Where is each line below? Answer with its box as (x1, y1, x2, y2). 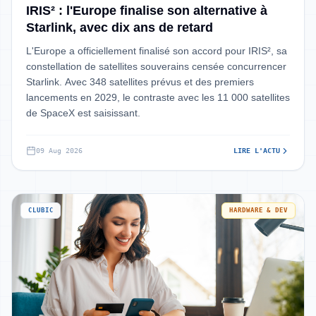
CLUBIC (28, 207, 54, 214)
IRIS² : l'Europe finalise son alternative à (26, 4, 267, 18)
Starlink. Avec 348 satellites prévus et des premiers (26, 76, 254, 87)
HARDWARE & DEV (229, 207, 288, 214)
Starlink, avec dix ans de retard (26, 20, 213, 35)
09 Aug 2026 (36, 147, 83, 154)
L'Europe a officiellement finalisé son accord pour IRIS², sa (26, 45, 287, 56)
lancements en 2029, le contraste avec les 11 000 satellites (26, 92, 290, 103)
